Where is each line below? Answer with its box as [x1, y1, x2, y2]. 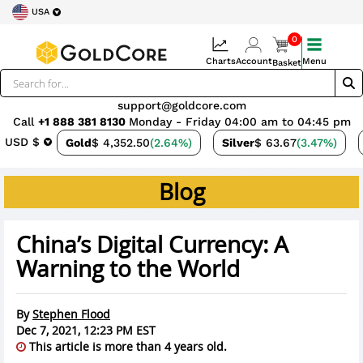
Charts [205, 56, 236, 66]
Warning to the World [16, 254, 240, 284]
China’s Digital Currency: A [16, 229, 288, 259]
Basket [271, 58, 301, 68]
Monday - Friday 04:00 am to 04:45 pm [128, 115, 351, 128]
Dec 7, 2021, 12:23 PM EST [16, 322, 156, 338]
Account [235, 56, 272, 66]
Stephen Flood [32, 306, 110, 322]
